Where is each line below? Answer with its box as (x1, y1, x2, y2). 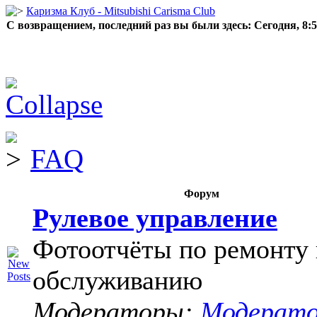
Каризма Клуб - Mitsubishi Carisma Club (26, 5, 215, 17)
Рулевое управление (33, 203, 277, 233)
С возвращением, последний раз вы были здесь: (6, 19, 254, 31)
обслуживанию (33, 265, 202, 295)
